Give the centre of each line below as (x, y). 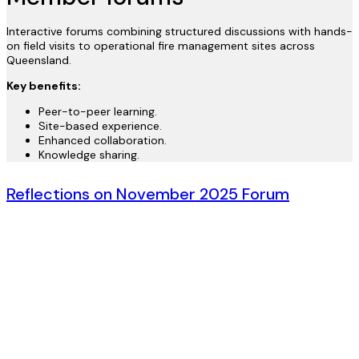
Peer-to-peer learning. (98, 112)
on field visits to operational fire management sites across (161, 46)
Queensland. (39, 61)
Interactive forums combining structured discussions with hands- (179, 32)
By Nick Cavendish (54, 233)
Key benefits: (44, 86)
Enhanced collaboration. (103, 141)
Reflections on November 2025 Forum (148, 194)
